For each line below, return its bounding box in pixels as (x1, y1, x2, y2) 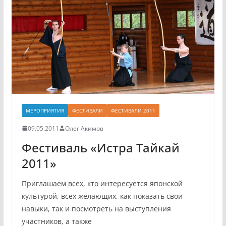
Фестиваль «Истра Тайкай (21, 139, 180, 156)
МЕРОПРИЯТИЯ (25, 106, 64, 114)
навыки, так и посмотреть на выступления (21, 203, 171, 213)
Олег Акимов (65, 124, 103, 133)
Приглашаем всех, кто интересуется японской (21, 178, 183, 188)
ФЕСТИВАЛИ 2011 (110, 106, 155, 114)
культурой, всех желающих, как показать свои (21, 191, 183, 201)
